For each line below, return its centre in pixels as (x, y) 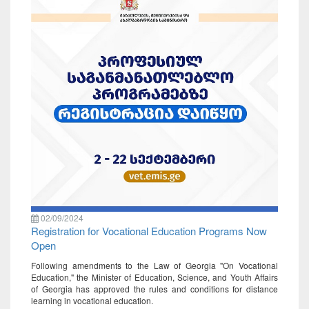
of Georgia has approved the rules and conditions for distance (154, 289)
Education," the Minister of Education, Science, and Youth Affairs (154, 277)
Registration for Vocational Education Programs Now (149, 231)
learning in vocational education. (92, 301)
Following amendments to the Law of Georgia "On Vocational (154, 266)
